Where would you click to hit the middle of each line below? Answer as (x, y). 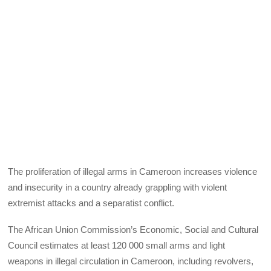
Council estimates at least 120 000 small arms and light (117, 245)
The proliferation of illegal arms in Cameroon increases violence (133, 171)
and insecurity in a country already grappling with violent (118, 187)
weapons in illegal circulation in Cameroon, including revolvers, (131, 261)
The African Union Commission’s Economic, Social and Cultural (133, 229)
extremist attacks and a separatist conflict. (91, 203)
